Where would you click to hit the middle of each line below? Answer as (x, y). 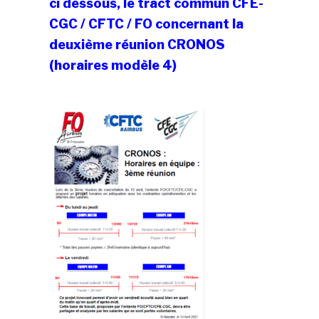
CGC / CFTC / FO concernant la (147, 24)
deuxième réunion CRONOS (137, 45)
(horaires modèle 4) (113, 66)
